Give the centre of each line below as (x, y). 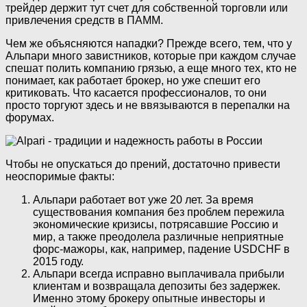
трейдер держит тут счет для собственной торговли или (147, 8)
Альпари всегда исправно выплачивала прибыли (159, 273)
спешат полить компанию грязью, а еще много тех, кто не (151, 68)
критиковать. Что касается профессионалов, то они (136, 93)
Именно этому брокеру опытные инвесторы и (149, 298)
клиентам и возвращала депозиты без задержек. (157, 286)
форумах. (30, 117)
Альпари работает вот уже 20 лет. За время (143, 199)
